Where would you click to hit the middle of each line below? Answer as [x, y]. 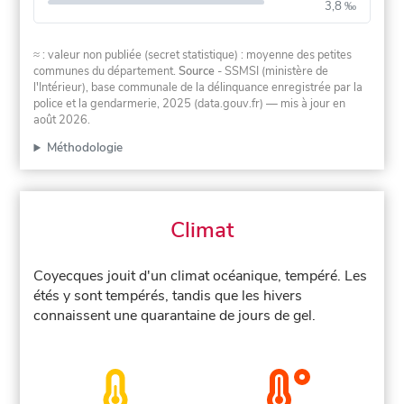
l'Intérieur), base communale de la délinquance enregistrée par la [198, 87]
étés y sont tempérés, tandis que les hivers [168, 296]
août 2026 [61, 119]
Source [197, 71]
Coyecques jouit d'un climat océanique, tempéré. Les [201, 276]
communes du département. [106, 71]
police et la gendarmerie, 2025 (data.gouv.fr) [149, 103]
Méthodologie [84, 148]
